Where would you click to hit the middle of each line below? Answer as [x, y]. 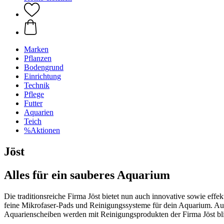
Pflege [34, 94]
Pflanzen [38, 58]
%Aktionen [42, 130]
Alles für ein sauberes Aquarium [87, 175]
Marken [36, 49]
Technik [37, 85]
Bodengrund [44, 67]
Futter [33, 103]
